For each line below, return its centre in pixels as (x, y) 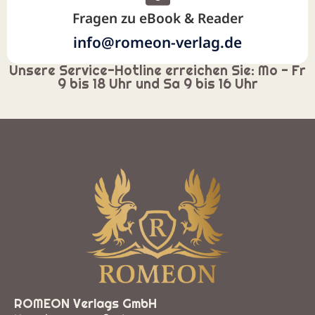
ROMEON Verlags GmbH (85, 303)
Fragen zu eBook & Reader (157, 18)
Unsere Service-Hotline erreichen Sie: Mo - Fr (157, 70)
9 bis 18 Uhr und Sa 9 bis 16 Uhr (157, 83)
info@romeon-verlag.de (157, 42)
